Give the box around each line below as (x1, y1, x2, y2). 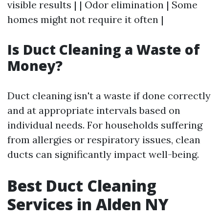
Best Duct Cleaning (7, 175, 156, 197)
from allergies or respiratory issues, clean (7, 133, 200, 146)
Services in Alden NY (7, 194, 169, 215)
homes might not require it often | (7, 13, 164, 26)
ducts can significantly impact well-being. (7, 148, 199, 161)
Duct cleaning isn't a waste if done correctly (7, 89, 211, 102)
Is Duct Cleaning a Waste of (7, 40, 200, 59)
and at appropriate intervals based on (7, 104, 180, 117)
